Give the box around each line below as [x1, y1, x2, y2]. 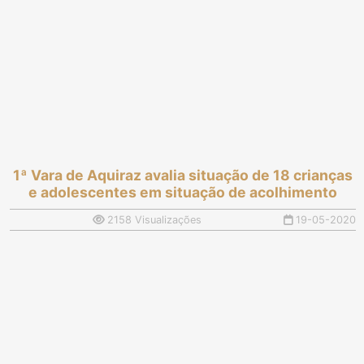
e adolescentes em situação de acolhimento [28, 184, 337, 201]
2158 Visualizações [103, 214, 201, 227]
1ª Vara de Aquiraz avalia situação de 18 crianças [13, 167, 353, 184]
